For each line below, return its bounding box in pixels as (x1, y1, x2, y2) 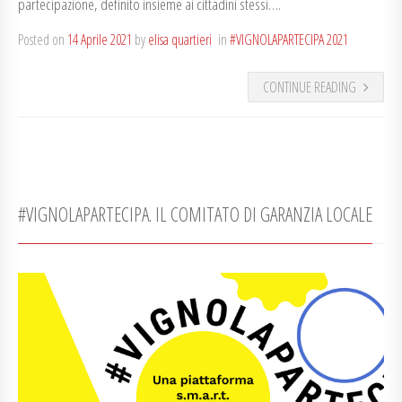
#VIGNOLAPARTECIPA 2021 (230, 30, 348, 50)
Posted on (18, 30, 67, 50)
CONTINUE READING (263, 77, 356, 98)
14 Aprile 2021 (67, 30, 132, 50)
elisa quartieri (148, 30, 212, 50)
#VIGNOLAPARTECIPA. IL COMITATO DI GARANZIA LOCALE (18, 201, 372, 228)
